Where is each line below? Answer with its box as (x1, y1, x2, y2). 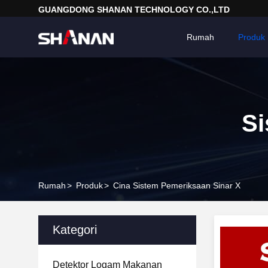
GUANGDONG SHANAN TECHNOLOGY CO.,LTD (38, 5, 230, 14)
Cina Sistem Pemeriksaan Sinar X (113, 181, 240, 190)
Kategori (53, 223, 97, 236)
